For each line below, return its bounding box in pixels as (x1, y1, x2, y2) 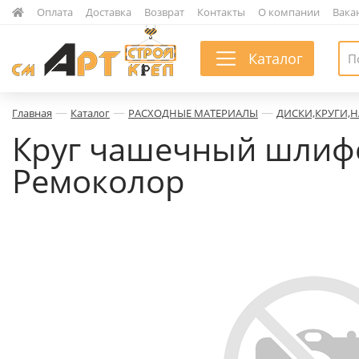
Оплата (37, 5, 73, 19)
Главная (12, 106, 52, 120)
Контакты (197, 5, 245, 19)
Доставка (86, 5, 131, 19)
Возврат (144, 5, 184, 19)
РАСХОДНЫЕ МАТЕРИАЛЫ (128, 106, 258, 120)
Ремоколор (12, 159, 185, 203)
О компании (258, 5, 320, 19)
